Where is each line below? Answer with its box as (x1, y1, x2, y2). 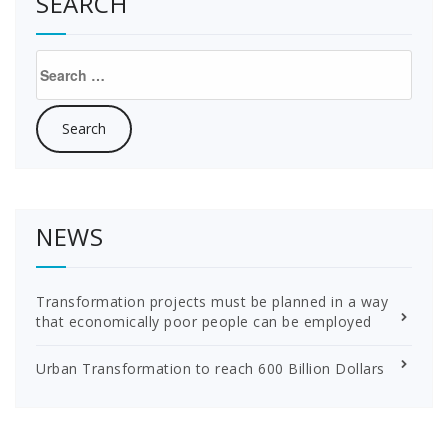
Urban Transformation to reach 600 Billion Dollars (36, 358, 385, 378)
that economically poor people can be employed (36, 311, 372, 331)
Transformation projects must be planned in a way (36, 291, 388, 311)
